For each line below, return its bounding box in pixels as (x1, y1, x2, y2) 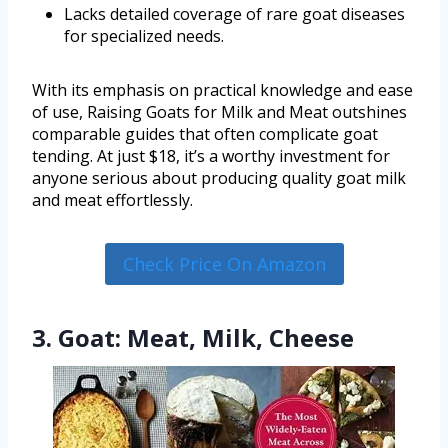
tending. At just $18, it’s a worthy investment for (32, 145, 390, 168)
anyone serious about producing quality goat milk (32, 167, 406, 190)
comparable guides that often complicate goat (32, 123, 378, 146)
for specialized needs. (64, 25, 224, 48)
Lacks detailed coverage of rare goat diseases (64, 3, 405, 26)
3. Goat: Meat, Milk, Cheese (32, 321, 354, 355)
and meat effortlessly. (32, 189, 193, 212)
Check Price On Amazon (122, 252, 326, 277)
